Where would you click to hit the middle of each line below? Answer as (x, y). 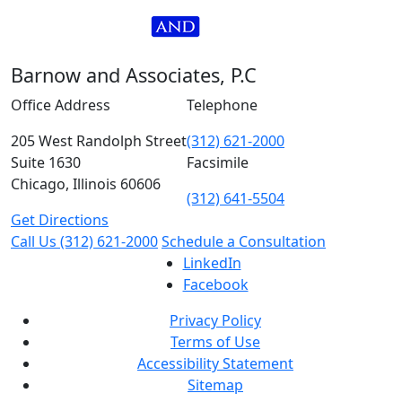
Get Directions (60, 220)
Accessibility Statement (215, 363)
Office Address (61, 105)
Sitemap (215, 385)
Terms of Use (215, 342)
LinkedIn (212, 263)
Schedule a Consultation (244, 241)
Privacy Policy (215, 320)
